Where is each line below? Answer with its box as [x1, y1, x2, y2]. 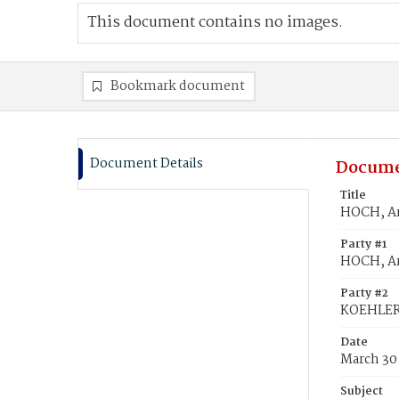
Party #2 [340, 284, 388, 303]
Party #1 [340, 235, 387, 254]
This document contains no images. [87, 11, 343, 35]
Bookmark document [110, 76, 245, 97]
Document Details [90, 153, 203, 175]
